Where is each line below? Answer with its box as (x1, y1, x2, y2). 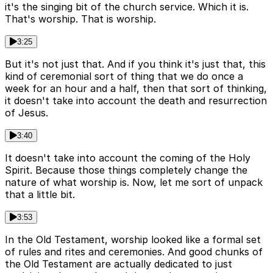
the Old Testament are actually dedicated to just (5, 258, 232, 271)
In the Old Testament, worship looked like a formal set (5, 233, 261, 246)
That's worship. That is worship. (5, 13, 156, 26)
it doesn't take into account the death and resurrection (5, 94, 267, 107)
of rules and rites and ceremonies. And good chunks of (5, 246, 263, 258)
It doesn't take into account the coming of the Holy (5, 152, 250, 165)
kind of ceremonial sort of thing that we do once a (5, 70, 243, 83)
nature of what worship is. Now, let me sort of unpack (5, 176, 263, 189)
